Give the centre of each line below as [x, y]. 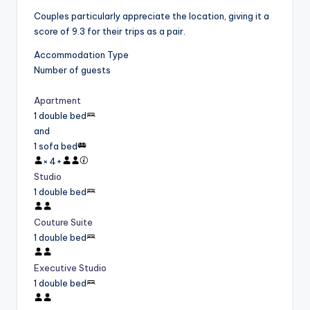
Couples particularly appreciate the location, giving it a [152, 16]
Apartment [57, 101]
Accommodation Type [81, 55]
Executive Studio [70, 268]
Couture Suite [63, 222]
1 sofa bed [56, 146]
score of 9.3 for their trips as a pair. [110, 31]
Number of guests [72, 70]
